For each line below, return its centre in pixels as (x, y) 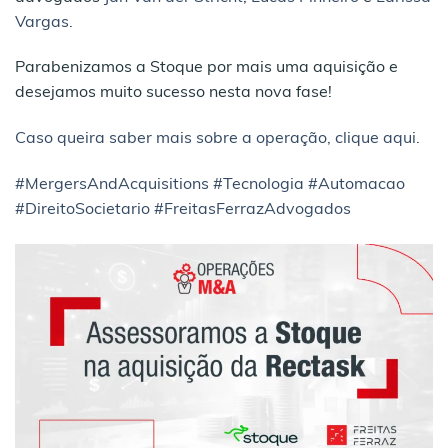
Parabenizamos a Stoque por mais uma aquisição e (206, 68)
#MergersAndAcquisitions (112, 184)
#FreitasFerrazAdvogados (252, 209)
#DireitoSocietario (82, 209)
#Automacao (356, 184)
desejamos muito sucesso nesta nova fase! (173, 93)
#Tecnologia (258, 184)
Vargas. (44, 22)
